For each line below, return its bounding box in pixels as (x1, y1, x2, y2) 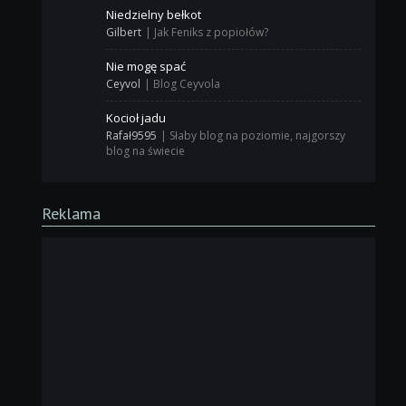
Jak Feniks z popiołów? (154, 24, 269, 41)
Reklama (42, 203, 101, 225)
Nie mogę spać (106, 58, 187, 75)
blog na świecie (106, 143, 186, 159)
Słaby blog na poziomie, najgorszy (169, 128, 346, 144)
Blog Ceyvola (153, 76, 221, 92)
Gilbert (106, 24, 142, 41)
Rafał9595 (106, 128, 158, 144)
